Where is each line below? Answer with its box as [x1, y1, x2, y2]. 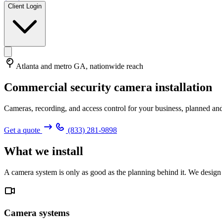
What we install [4, 144, 83, 158]
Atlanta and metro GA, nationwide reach [16, 62, 143, 70]
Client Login [8, 2, 42, 10]
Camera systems [4, 208, 69, 219]
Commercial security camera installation [4, 80, 212, 94]
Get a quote [4, 125, 42, 134]
